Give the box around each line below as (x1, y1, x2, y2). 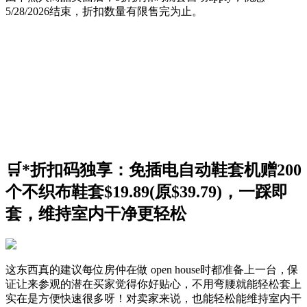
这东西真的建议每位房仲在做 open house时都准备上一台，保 (5, 264, 299, 276)
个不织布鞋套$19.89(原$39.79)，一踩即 (5, 183, 288, 201)
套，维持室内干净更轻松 (5, 205, 186, 223)
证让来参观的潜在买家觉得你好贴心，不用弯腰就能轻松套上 (5, 278, 302, 291)
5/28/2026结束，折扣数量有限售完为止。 (5, 5, 203, 18)
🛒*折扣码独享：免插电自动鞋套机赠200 (5, 161, 302, 180)
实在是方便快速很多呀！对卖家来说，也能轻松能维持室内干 (5, 293, 302, 305)
